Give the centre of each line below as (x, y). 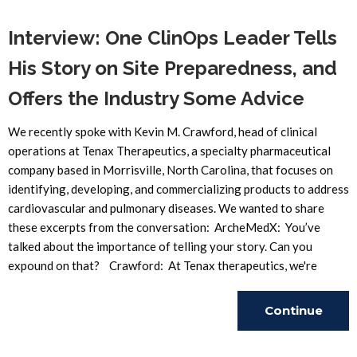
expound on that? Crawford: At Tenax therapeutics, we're (163, 265)
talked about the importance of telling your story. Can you (160, 246)
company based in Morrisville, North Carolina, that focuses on (171, 170)
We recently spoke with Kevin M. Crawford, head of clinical (163, 131)
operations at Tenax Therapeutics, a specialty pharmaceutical (169, 151)
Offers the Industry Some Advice (156, 98)
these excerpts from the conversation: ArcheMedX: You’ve (164, 227)
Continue (293, 310)
